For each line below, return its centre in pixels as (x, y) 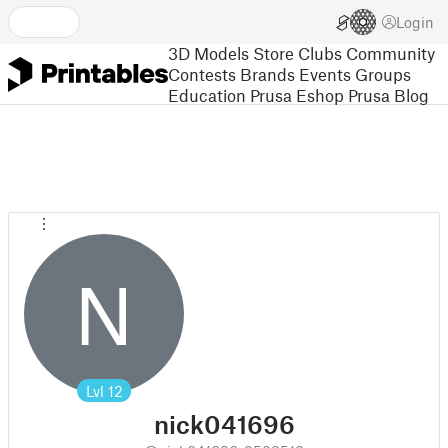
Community (390, 52)
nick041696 (224, 424)
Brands (267, 73)
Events (325, 73)
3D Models (208, 52)
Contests (202, 73)
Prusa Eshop (297, 94)
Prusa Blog (388, 94)
